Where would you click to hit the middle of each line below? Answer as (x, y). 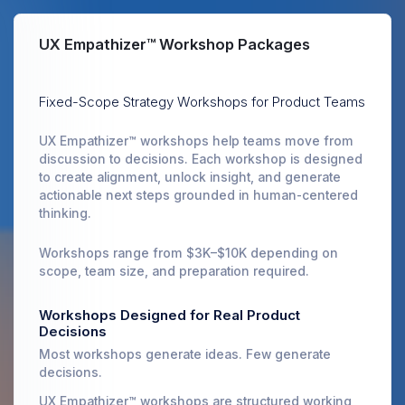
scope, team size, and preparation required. (174, 271)
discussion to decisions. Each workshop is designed (201, 159)
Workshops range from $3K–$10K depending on (188, 253)
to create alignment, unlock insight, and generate (190, 177)
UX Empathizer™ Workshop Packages (174, 44)
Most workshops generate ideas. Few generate (185, 354)
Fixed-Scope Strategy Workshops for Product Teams (202, 102)
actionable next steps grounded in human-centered (198, 195)
